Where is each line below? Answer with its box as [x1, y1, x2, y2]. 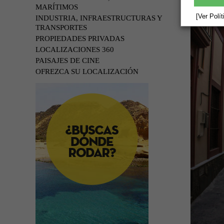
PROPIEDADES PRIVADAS [35, 34, 124, 42]
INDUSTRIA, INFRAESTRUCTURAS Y [35, 14, 162, 22]
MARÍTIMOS [35, 3, 78, 11]
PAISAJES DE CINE [35, 56, 99, 64]
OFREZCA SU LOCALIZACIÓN [35, 67, 138, 75]
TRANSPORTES [35, 23, 87, 31]
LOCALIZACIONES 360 [35, 45, 114, 53]
